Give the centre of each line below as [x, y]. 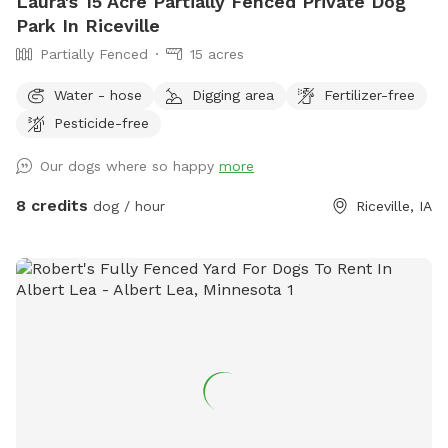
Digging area [233, 94]
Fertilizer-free [369, 94]
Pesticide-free [101, 122]
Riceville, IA [394, 206]
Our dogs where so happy [129, 166]
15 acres [217, 54]
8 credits [52, 206]
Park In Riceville [88, 26]
